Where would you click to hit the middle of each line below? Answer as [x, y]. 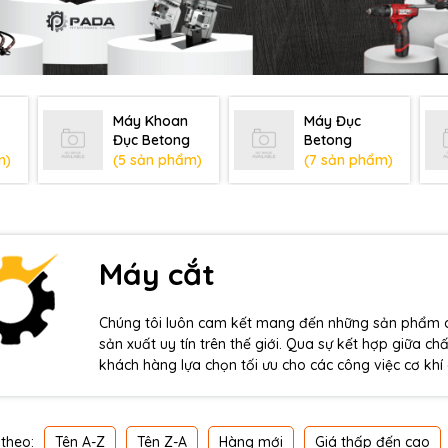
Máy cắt [157, 273]
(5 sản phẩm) [157, 159]
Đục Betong [151, 139]
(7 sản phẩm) [348, 159]
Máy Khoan [150, 120]
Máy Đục [332, 120]
